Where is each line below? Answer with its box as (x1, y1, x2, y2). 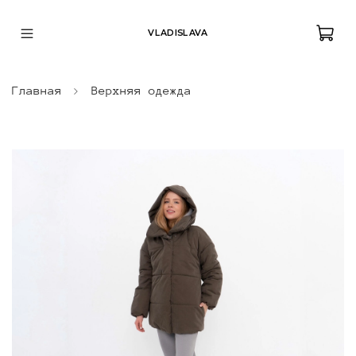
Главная (12, 83, 62, 97)
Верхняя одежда (91, 83, 192, 97)
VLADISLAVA (148, 28, 208, 39)
